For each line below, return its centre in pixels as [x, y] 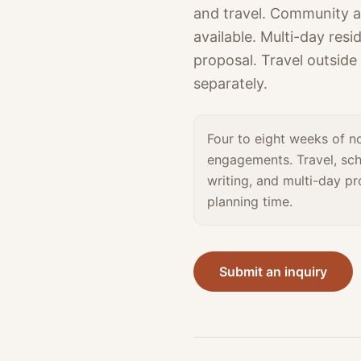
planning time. [250, 201]
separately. [230, 83]
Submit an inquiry [273, 272]
